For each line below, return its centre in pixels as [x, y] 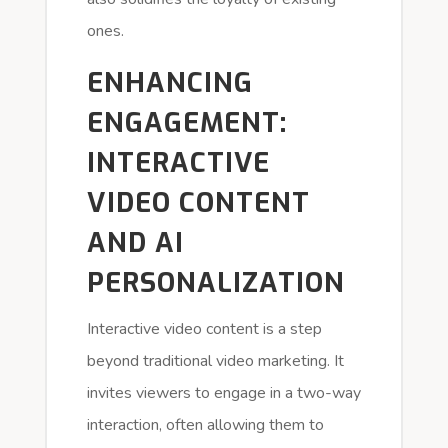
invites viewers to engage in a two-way [223, 392]
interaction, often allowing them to [205, 424]
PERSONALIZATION [215, 282]
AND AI [135, 242]
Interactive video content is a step [204, 328]
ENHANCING [169, 82]
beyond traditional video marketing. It [215, 360]
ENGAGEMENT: [186, 122]
